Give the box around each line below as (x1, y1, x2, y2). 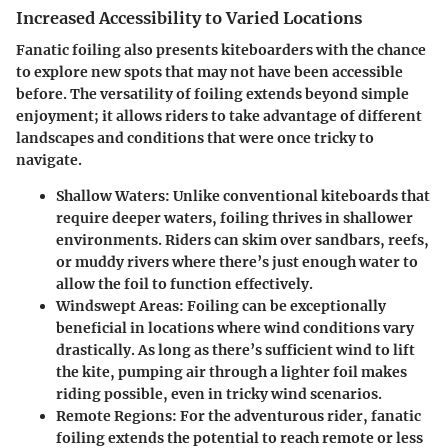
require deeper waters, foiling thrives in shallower (56, 208, 413, 227)
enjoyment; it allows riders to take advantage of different (16, 106, 422, 125)
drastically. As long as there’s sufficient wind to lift (56, 340, 415, 359)
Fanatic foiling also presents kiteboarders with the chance (16, 40, 426, 59)
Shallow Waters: (56, 186, 170, 205)
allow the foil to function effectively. (56, 274, 313, 293)
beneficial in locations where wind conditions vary (56, 318, 414, 337)
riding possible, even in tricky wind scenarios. (56, 384, 382, 403)
